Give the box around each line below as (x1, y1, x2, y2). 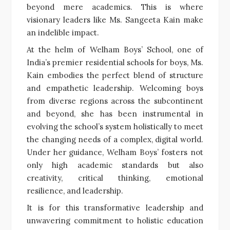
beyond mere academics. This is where (27, 2, 203, 12)
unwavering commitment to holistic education (27, 215, 203, 225)
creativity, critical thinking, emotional (27, 172, 203, 183)
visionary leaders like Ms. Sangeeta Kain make (27, 14, 203, 25)
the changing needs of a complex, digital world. (27, 134, 203, 144)
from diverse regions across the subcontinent (27, 95, 203, 106)
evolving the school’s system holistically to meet (27, 121, 203, 131)
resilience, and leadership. (27, 185, 123, 196)
